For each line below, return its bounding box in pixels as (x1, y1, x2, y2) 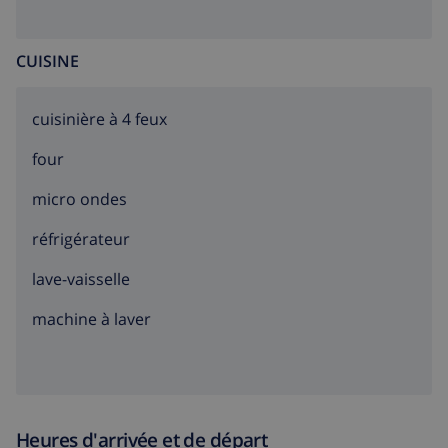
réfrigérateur (32, 228, 130, 251)
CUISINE (16, 50, 79, 73)
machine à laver (32, 308, 151, 331)
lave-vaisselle (32, 268, 130, 291)
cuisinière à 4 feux (32, 108, 167, 131)
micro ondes (32, 188, 127, 211)
